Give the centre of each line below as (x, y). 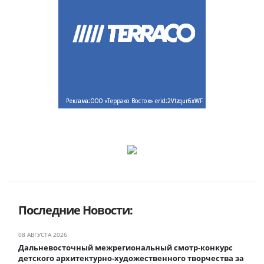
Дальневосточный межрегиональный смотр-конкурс (126, 247)
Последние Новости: (76, 210)
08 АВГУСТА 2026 (43, 234)
